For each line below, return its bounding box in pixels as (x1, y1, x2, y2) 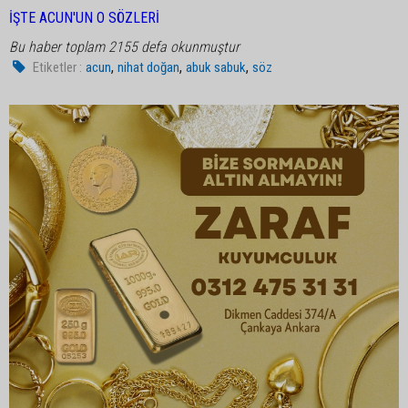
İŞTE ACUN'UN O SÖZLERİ (9, 9, 159, 26)
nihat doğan (117, 59, 180, 76)
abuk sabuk (186, 59, 247, 76)
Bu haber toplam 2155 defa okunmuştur (9, 38, 240, 56)
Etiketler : (33, 59, 83, 76)
